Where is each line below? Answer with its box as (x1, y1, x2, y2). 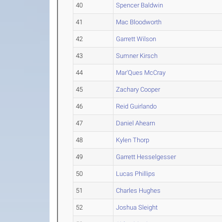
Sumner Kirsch (116, 52, 158, 59)
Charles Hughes (116, 187, 161, 194)
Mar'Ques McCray (116, 69, 166, 76)
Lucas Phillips (116, 170, 156, 177)
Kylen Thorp (116, 136, 150, 144)
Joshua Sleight (116, 204, 158, 211)
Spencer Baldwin (116, 1, 164, 9)
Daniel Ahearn (116, 119, 156, 127)
